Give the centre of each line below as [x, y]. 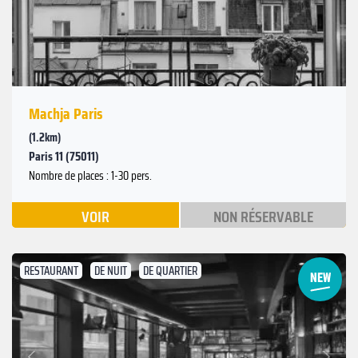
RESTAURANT [51, 270]
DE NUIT [111, 270]
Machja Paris [66, 113]
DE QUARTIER [170, 270]
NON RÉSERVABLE [263, 216]
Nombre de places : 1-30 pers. [90, 175]
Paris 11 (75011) [64, 156]
